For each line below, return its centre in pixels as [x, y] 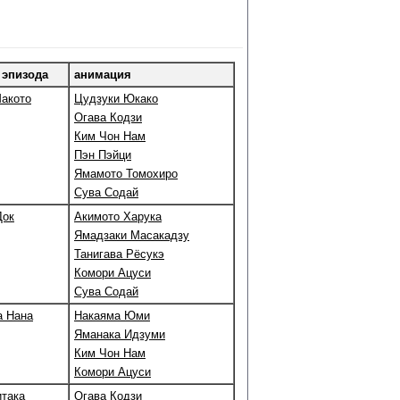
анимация [103, 75]
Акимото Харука [118, 217]
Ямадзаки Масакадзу [132, 235]
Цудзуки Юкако [116, 99]
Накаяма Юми [112, 316]
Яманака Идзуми [120, 334]
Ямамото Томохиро [126, 174]
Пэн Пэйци [103, 155]
